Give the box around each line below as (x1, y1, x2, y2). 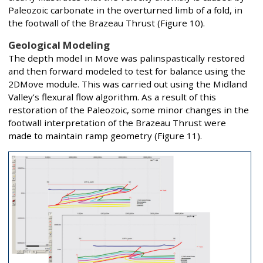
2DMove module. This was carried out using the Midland (8, 78, 247, 90)
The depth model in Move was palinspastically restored (8, 52, 245, 65)
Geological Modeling (8, 38, 110, 52)
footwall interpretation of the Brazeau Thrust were (8, 117, 226, 129)
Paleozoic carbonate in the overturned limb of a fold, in (8, 4, 242, 16)
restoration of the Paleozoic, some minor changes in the (8, 104, 249, 116)
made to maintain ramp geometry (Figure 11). (8, 130, 202, 142)
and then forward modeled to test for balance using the (8, 65, 245, 77)
